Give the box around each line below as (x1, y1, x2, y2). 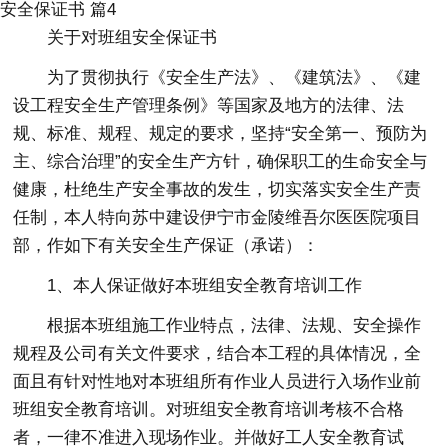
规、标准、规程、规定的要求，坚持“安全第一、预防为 (13, 123, 428, 143)
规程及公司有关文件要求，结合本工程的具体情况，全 (13, 343, 422, 363)
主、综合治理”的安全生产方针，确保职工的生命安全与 (13, 151, 428, 171)
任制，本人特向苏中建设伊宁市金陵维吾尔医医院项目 (13, 207, 422, 227)
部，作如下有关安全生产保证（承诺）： (13, 235, 320, 255)
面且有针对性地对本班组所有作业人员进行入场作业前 (13, 371, 422, 391)
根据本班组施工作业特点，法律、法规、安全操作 (47, 315, 422, 335)
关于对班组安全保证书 (47, 27, 218, 47)
